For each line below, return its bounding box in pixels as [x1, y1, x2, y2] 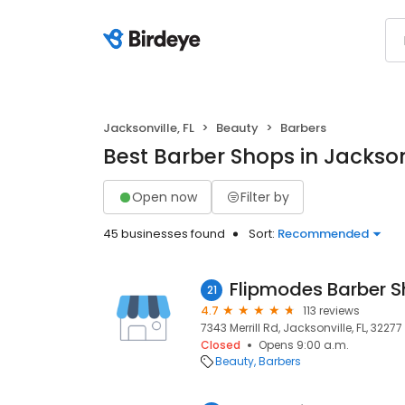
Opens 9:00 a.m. [259, 337, 349, 353]
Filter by [240, 187, 289, 206]
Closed [201, 337, 240, 353]
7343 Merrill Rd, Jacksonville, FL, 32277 [201, 320, 402, 335]
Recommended [278, 225, 369, 242]
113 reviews [303, 303, 360, 318]
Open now [132, 187, 197, 206]
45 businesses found [103, 225, 225, 242]
